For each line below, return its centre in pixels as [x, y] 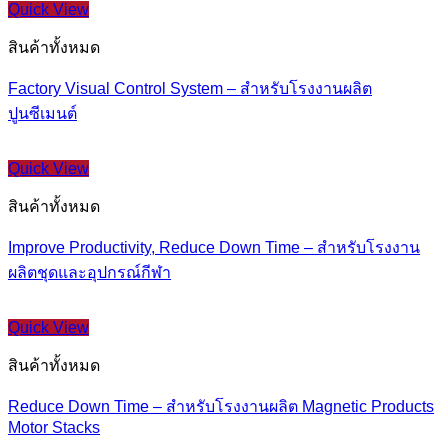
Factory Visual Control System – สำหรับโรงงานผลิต [190, 89]
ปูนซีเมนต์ [42, 114]
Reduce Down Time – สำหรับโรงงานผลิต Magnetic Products [221, 407]
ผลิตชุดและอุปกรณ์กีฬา [89, 273]
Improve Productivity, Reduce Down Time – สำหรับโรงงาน [214, 248]
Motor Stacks [54, 428]
